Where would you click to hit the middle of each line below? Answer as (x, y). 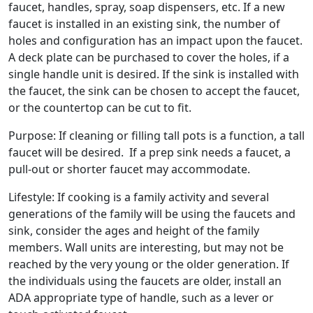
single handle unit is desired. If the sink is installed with (154, 74)
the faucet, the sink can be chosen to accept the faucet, (154, 91)
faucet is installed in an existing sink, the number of (144, 24)
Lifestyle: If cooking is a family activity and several (139, 197)
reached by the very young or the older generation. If (149, 264)
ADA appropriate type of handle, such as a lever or (141, 298)
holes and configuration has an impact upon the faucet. (155, 41)
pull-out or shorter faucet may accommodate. (129, 169)
